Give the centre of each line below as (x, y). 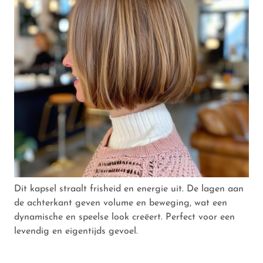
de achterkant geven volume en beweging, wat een (121, 203)
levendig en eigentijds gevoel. (76, 231)
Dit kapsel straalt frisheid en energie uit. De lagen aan (129, 189)
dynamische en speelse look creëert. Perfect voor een (124, 217)
